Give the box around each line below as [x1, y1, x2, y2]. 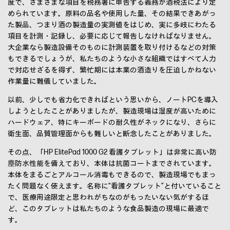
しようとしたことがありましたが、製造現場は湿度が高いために [8, 107, 216, 116]
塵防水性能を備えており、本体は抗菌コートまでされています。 [8, 159, 216, 168]
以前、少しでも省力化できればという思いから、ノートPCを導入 [8, 95, 218, 105]
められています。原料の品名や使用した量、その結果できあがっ [8, 9, 216, 18]
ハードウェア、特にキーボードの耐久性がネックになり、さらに [8, 118, 216, 127]
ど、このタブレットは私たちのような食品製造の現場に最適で [8, 204, 209, 214]
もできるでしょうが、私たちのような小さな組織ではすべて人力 [8, 54, 216, 64]
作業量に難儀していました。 [8, 77, 101, 86]
